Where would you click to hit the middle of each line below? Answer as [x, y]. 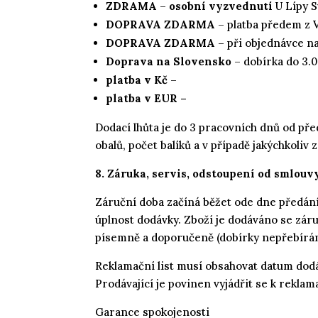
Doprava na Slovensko [169, 61]
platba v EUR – [148, 98]
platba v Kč [137, 79]
